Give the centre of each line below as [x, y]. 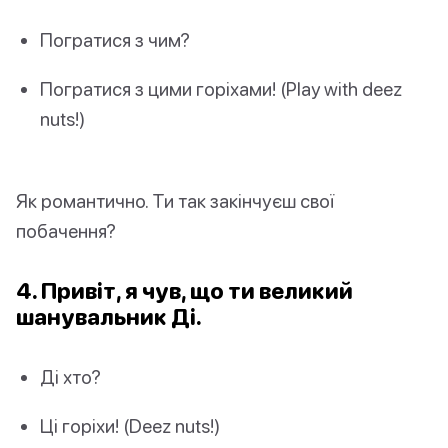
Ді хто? [70, 376]
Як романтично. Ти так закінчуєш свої [175, 200]
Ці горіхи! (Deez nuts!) [130, 425]
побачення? [66, 230]
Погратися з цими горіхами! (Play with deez [221, 89]
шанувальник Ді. [109, 316]
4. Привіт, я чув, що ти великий [184, 290]
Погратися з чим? [115, 40]
